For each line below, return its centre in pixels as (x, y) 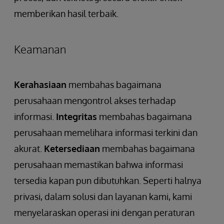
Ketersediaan (72, 148)
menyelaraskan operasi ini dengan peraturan (104, 212)
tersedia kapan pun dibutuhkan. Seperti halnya (108, 180)
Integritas (76, 116)
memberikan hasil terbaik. (66, 13)
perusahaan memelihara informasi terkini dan (106, 132)
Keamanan (40, 49)
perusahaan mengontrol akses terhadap (95, 100)
